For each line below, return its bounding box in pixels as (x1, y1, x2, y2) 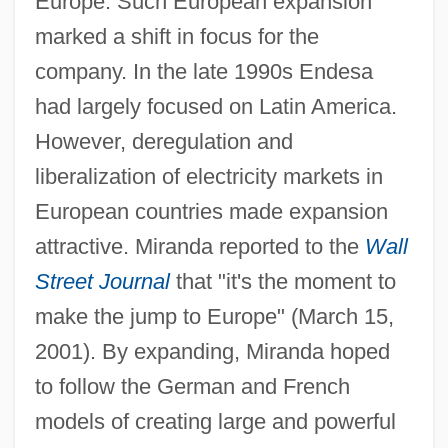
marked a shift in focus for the (34, 23, 319, 49)
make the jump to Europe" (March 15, (34, 303, 394, 329)
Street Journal (34, 268, 170, 294)
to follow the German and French (34, 373, 350, 399)
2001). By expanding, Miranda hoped (34, 338, 390, 364)
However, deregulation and (34, 128, 293, 154)
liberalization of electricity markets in (34, 163, 383, 189)
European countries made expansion (34, 198, 388, 224)
